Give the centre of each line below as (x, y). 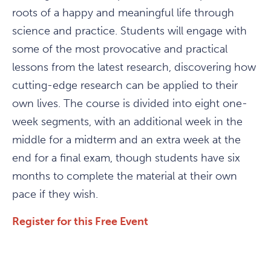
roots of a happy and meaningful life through (123, 13)
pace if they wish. (55, 194)
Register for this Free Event (80, 221)
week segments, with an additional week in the (127, 122)
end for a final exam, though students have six (126, 158)
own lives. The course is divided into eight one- (130, 103)
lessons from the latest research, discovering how (134, 67)
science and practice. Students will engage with (129, 31)
